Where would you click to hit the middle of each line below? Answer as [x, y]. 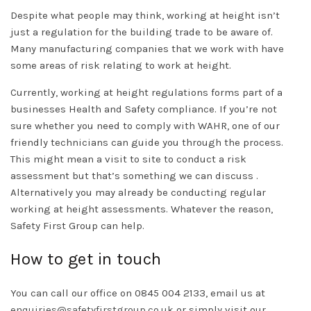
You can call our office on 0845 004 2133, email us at [138, 293]
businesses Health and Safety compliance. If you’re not [144, 109]
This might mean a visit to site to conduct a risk [128, 159]
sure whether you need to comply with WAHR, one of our [145, 125]
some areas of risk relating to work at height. [122, 65]
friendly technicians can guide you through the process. [147, 142]
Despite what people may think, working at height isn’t [145, 15]
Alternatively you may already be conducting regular [138, 192]
